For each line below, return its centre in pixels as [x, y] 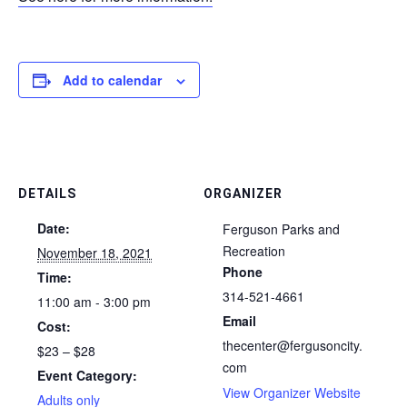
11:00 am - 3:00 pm [94, 302]
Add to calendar [112, 80]
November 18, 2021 [94, 253]
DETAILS [47, 194]
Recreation [254, 251]
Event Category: [87, 375]
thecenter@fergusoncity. [293, 345]
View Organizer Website [292, 392]
